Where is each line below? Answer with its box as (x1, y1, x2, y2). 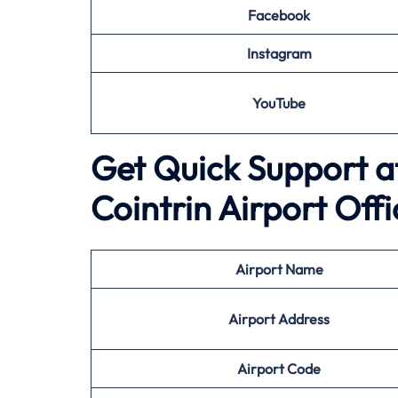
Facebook (248, 6, 310, 24)
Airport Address (228, 310, 330, 328)
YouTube (252, 94, 306, 112)
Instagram (246, 44, 312, 62)
